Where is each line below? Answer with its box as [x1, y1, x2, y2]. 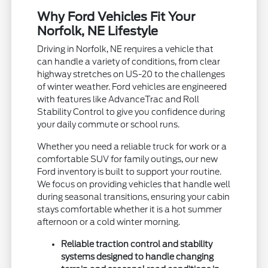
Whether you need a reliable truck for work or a [37, 142, 227, 152]
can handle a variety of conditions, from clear [37, 57, 221, 67]
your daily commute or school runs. [37, 120, 180, 130]
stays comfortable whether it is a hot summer [37, 205, 223, 215]
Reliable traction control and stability [61, 239, 213, 249]
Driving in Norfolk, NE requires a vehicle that [37, 44, 214, 54]
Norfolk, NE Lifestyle [37, 24, 159, 39]
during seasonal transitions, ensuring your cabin [37, 192, 230, 202]
